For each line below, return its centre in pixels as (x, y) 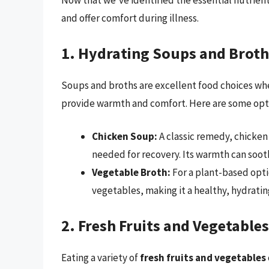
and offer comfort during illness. (130, 18)
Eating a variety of (101, 257)
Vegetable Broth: (131, 173)
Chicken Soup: (125, 137)
